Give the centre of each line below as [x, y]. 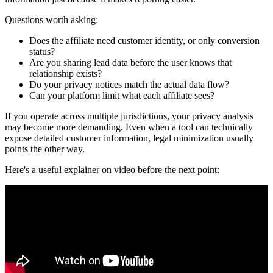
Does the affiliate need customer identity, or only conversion [144, 41]
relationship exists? [66, 74]
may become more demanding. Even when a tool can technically [129, 127]
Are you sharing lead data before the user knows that [130, 63]
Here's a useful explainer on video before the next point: [112, 170]
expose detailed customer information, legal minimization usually [129, 138]
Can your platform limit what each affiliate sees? [122, 96]
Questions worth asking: [51, 20]
